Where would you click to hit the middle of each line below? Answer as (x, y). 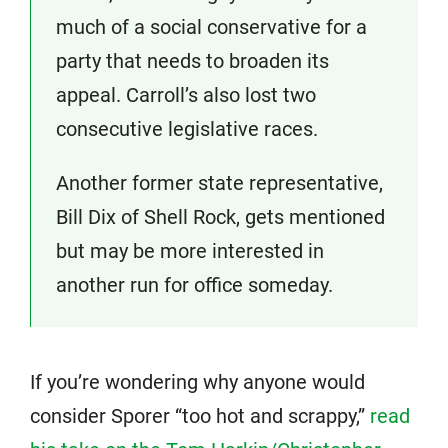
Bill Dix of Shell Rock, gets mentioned (220, 217)
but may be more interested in (190, 251)
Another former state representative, (219, 183)
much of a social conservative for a (211, 27)
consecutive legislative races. (187, 129)
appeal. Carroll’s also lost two (186, 95)
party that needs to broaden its (192, 61)
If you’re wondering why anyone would (197, 382)
